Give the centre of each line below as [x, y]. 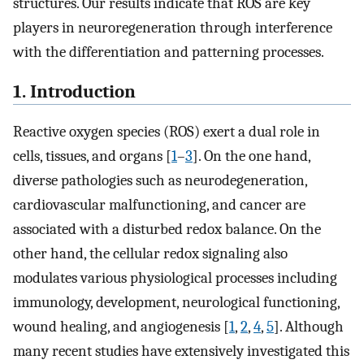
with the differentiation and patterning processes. [169, 52]
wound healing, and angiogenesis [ [121, 326]
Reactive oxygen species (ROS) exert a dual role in [167, 131]
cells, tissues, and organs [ [92, 156]
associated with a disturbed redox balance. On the [167, 229]
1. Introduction [74, 91]
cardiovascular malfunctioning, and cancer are [159, 204]
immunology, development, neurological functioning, [176, 302]
